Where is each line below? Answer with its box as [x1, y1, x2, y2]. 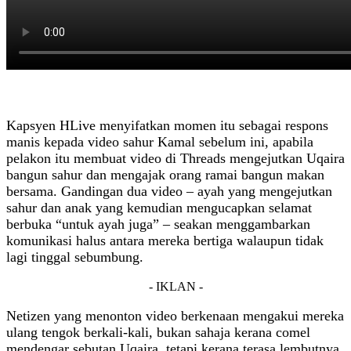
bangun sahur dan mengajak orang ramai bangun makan [6, 167, 324, 183]
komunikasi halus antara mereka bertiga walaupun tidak [6, 233, 324, 249]
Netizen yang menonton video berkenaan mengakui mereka [6, 308, 344, 324]
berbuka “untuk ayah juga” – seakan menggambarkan [6, 216, 310, 233]
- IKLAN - [148, 280, 203, 294]
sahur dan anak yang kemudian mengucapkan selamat [6, 200, 312, 216]
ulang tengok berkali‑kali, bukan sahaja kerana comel [6, 324, 310, 341]
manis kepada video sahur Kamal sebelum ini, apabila [6, 134, 313, 150]
